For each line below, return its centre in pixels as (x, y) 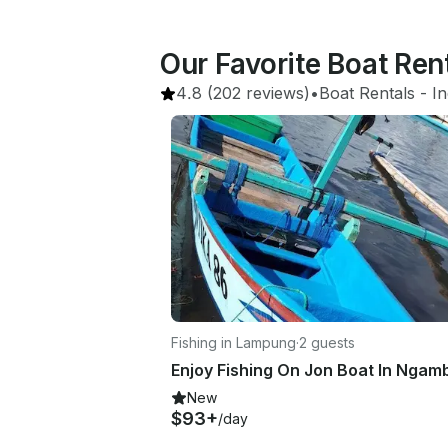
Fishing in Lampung (233, 342)
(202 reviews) (256, 93)
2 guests (327, 342)
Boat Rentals (367, 93)
